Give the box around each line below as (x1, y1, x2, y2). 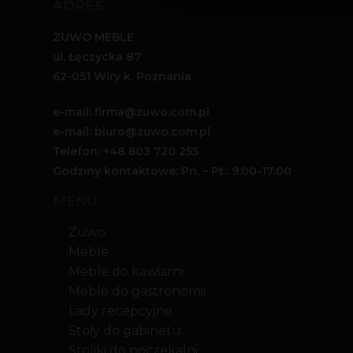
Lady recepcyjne (69, 303, 173, 319)
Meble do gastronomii (69, 284, 206, 299)
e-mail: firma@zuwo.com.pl (53, 105, 210, 120)
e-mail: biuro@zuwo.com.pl (53, 124, 211, 139)
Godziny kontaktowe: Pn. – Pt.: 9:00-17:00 (53, 164, 292, 179)
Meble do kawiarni (69, 264, 184, 280)
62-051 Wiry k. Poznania (53, 69, 192, 84)
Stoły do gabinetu (69, 323, 182, 339)
